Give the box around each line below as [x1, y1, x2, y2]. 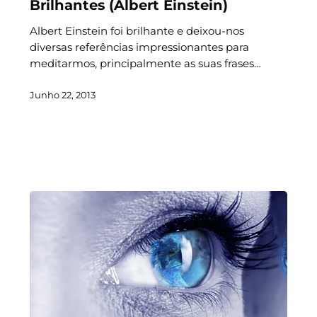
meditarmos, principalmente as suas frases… [29, 56, 261, 70]
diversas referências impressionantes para [29, 40, 249, 54]
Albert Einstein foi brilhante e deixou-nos [29, 23, 244, 38]
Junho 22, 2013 [29, 88, 96, 100]
